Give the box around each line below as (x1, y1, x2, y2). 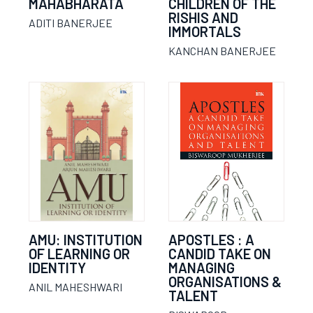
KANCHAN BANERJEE (168, 44, 276, 57)
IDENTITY (29, 259, 86, 276)
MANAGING (168, 259, 235, 276)
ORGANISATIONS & (168, 273, 282, 290)
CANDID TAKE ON (168, 245, 271, 262)
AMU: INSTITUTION (29, 231, 143, 248)
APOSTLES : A (168, 231, 254, 248)
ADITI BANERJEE (29, 16, 112, 29)
